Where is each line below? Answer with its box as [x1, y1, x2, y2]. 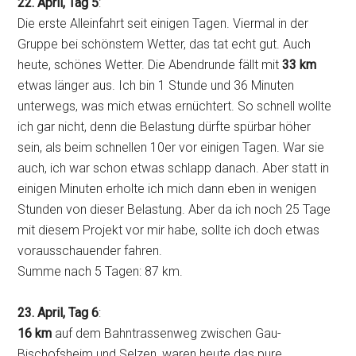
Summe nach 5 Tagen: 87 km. [17, 264, 184, 280]
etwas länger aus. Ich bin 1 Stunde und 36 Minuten [17, 78, 295, 94]
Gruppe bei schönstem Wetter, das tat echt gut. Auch [17, 37, 311, 52]
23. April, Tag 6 [17, 305, 99, 321]
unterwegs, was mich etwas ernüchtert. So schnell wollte [17, 99, 332, 114]
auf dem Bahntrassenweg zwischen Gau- [52, 326, 282, 342]
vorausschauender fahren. [17, 243, 163, 259]
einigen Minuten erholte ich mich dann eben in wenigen [17, 181, 317, 197]
